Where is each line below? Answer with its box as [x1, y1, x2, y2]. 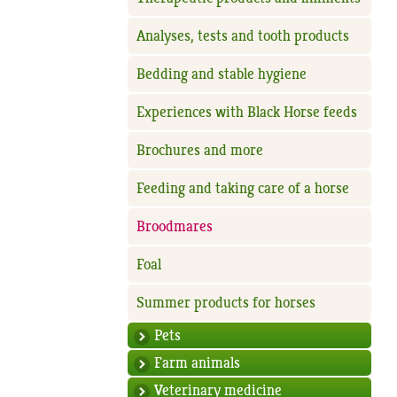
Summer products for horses [136, 293, 316, 312]
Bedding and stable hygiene [136, 65, 307, 83]
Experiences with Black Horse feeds [136, 103, 358, 121]
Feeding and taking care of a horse [136, 179, 350, 198]
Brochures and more [136, 141, 264, 160]
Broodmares [136, 217, 214, 236]
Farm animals [154, 354, 241, 372]
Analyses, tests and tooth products [136, 27, 350, 45]
